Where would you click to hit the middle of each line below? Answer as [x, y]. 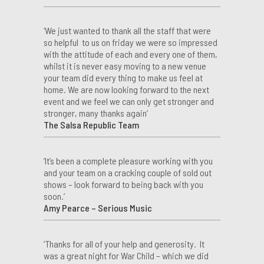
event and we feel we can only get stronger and [129, 101]
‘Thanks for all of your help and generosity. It [124, 243]
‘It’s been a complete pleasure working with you [128, 160]
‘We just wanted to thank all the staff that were [127, 30]
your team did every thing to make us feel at [123, 77]
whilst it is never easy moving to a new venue [125, 65]
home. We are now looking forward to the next [126, 89]
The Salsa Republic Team [91, 124]
